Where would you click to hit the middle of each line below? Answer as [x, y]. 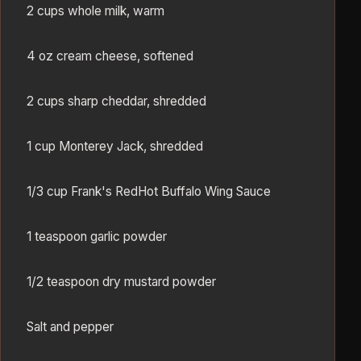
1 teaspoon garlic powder [97, 236]
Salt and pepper [70, 326]
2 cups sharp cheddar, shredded [116, 101]
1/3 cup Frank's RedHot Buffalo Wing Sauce [149, 191]
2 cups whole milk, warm [95, 10]
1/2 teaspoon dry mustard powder [121, 281]
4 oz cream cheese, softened [110, 56]
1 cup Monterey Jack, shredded [115, 146]
